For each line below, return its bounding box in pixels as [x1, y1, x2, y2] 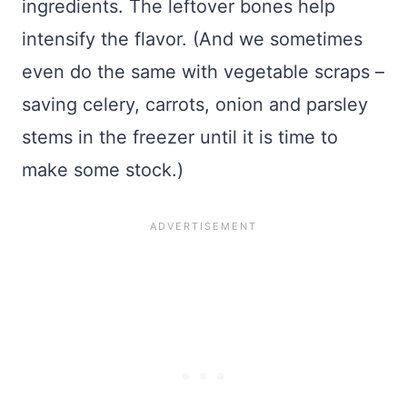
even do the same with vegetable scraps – [22, 61, 384, 84]
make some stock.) [22, 159, 184, 182]
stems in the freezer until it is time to [22, 126, 338, 149]
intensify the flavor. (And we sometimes [22, 28, 362, 51]
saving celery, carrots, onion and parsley [22, 94, 368, 116]
